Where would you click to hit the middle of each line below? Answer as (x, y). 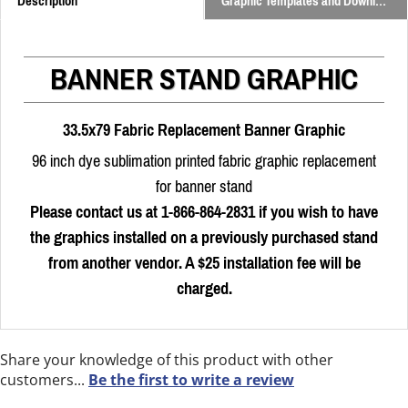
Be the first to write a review (191, 380)
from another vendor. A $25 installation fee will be (204, 264)
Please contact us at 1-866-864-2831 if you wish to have (204, 213)
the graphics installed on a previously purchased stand (204, 238)
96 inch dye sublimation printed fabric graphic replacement (204, 162)
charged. (204, 289)
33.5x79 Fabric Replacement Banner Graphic (204, 131)
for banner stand (204, 187)
